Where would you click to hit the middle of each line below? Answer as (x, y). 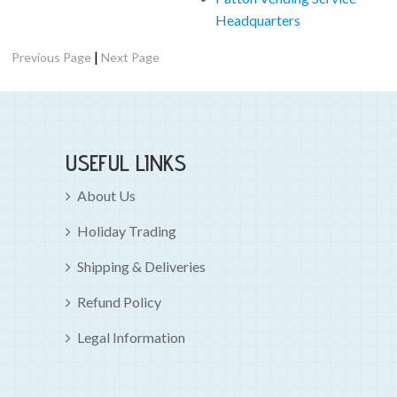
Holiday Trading (127, 230)
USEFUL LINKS (126, 162)
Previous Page (52, 57)
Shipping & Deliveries (141, 266)
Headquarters (258, 19)
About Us (106, 195)
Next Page (131, 57)
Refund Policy (119, 301)
